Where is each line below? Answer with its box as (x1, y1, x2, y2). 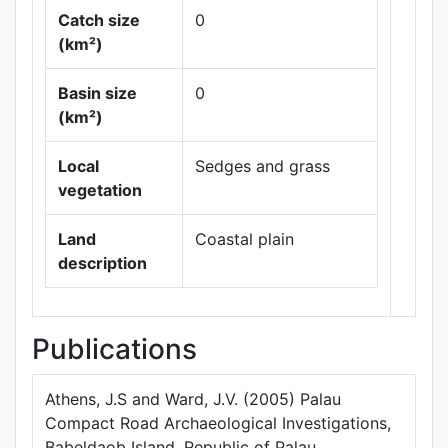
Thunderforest (321, 119, 390, 135)
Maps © (321, 103, 359, 119)
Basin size (58, 83, 137, 103)
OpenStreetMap (321, 151, 398, 167)
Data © (321, 135, 355, 151)
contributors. (321, 167, 382, 183)
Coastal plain (195, 229, 294, 249)
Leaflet (333, 87, 369, 103)
